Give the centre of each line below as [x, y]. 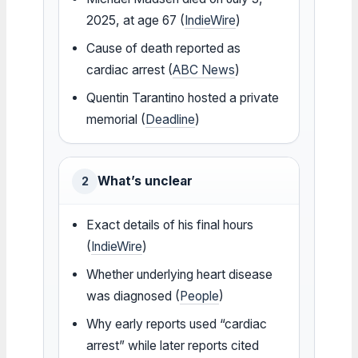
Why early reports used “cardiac [177, 324]
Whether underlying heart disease [180, 274]
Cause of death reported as [164, 48]
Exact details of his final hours [170, 225]
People [200, 296]
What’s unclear [145, 181]
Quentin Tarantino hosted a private [183, 97]
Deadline [171, 119]
